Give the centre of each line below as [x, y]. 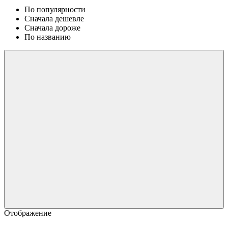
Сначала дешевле [54, 18]
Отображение [28, 213]
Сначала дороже [52, 27]
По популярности [55, 9]
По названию [48, 37]
